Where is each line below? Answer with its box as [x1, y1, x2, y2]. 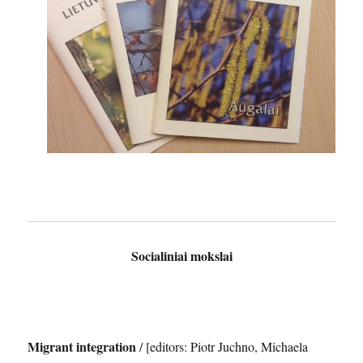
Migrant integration [28, 336, 140, 356]
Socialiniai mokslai [130, 246, 233, 265]
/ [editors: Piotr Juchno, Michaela [139, 337, 309, 355]
